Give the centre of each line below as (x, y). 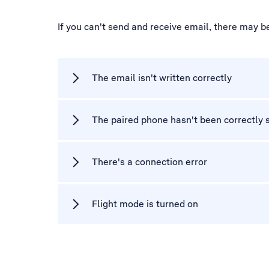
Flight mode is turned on (145, 204)
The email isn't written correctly (162, 78)
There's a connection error (150, 162)
